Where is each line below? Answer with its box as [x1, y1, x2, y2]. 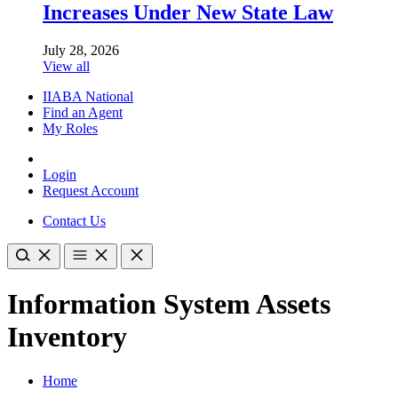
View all [43, 58, 90, 74]
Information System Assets [7, 288, 330, 321]
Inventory [7, 321, 127, 354]
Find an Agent [43, 104, 123, 120]
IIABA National [43, 88, 133, 104]
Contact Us [43, 212, 106, 228]
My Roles [43, 120, 98, 136]
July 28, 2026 [43, 42, 119, 58]
